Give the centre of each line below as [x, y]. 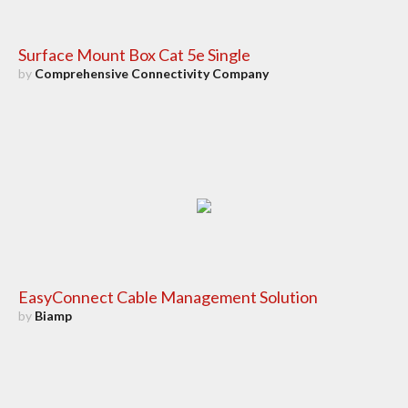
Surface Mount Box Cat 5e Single [134, 55]
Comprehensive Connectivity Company [151, 74]
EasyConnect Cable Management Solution [168, 297]
